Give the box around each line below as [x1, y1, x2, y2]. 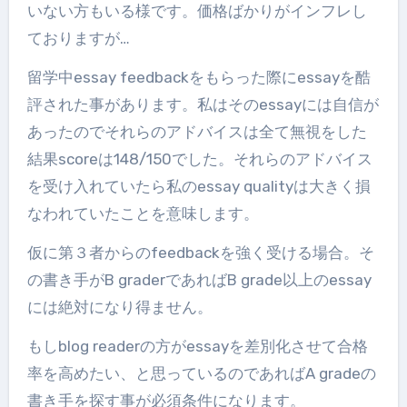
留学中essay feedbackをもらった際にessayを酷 [26, 68, 371, 87]
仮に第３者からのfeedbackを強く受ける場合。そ [26, 243, 374, 263]
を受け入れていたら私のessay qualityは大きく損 [26, 177, 371, 196]
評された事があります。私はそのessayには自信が [26, 95, 379, 114]
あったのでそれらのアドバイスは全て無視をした [26, 123, 367, 142]
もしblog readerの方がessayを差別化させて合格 [26, 337, 368, 356]
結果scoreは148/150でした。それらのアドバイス [26, 150, 372, 169]
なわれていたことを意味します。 [26, 204, 259, 223]
